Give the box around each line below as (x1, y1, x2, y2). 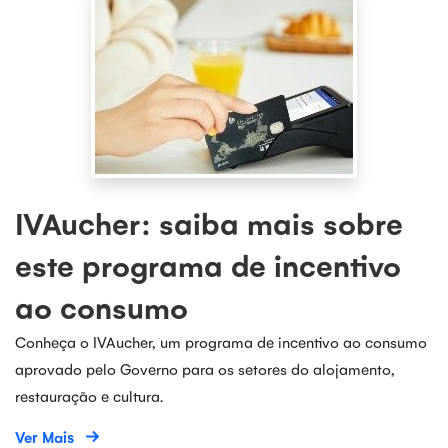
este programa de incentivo (15, 246, 401, 284)
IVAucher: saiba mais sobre (15, 204, 403, 242)
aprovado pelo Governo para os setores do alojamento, (15, 359, 395, 378)
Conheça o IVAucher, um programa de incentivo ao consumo (15, 332, 427, 351)
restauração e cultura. (15, 386, 163, 405)
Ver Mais (15, 427, 74, 446)
